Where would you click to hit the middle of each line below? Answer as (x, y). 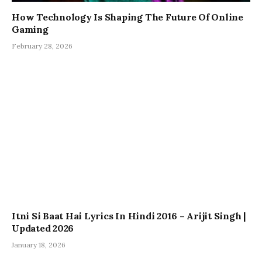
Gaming (30, 29)
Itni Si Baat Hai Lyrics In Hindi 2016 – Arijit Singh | (129, 216)
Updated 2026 (43, 228)
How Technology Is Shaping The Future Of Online (127, 17)
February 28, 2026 (42, 46)
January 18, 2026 (39, 245)
